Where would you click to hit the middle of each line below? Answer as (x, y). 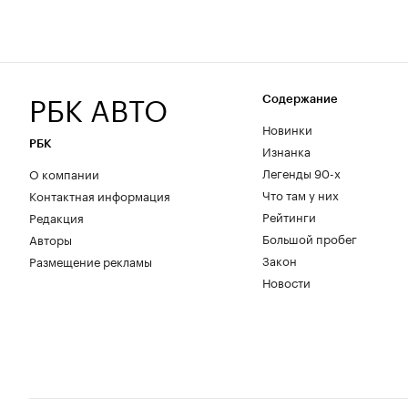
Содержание (300, 98)
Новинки (287, 128)
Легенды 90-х (301, 172)
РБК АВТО (98, 106)
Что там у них (301, 194)
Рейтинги (289, 215)
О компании (64, 173)
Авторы (51, 238)
